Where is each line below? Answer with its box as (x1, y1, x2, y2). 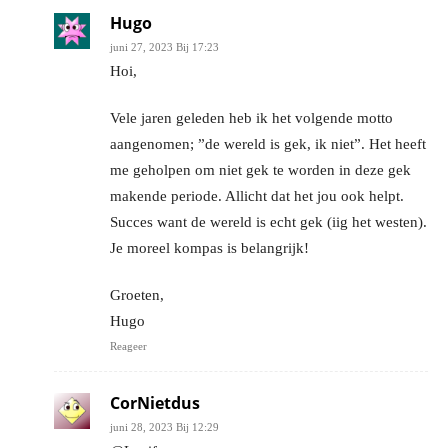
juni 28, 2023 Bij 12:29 (110, 421, 219, 434)
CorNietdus (110, 392, 200, 415)
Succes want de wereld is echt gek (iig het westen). (110, 214, 427, 231)
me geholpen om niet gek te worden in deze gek (110, 162, 411, 179)
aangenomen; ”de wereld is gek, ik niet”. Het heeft (110, 136, 426, 153)
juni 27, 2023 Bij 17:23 (110, 41, 219, 54)
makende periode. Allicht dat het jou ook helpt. (110, 188, 404, 205)
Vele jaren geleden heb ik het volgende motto (110, 110, 393, 127)
